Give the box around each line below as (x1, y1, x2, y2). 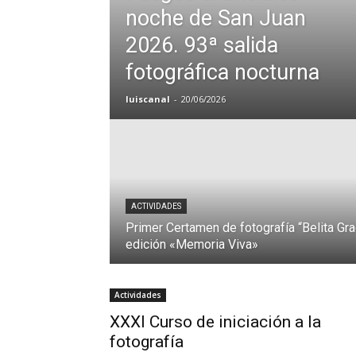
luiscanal (126, 92, 170, 105)
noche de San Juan (126, 5, 306, 31)
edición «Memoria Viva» (126, 236, 258, 252)
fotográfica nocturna (126, 59, 319, 85)
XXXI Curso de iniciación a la (110, 311, 321, 331)
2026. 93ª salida (126, 32, 278, 58)
